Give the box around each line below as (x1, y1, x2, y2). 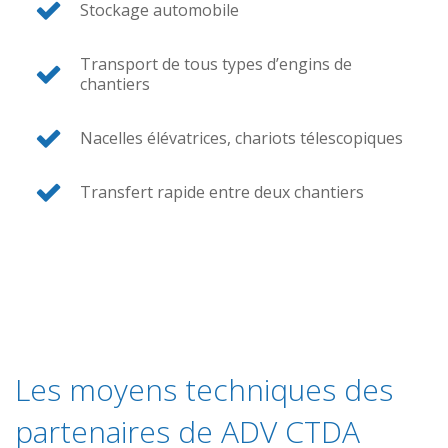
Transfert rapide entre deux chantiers (80, 181, 364, 203)
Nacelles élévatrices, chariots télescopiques (80, 127, 403, 149)
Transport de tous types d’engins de (80, 53, 352, 75)
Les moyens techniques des (15, 369, 393, 410)
